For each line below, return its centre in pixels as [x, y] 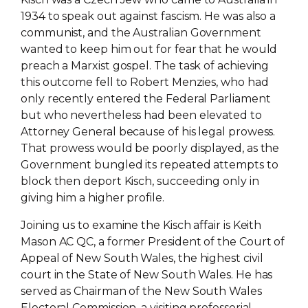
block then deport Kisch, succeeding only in [140, 181]
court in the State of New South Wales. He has [147, 275]
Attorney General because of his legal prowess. [148, 132]
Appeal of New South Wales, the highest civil [142, 258]
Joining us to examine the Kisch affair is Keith [141, 225]
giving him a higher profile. [92, 198]
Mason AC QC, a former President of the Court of [153, 242]
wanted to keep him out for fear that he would [149, 49]
